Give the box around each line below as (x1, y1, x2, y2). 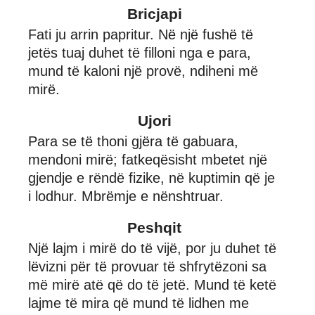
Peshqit (127, 219, 181, 236)
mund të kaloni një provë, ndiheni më (28, 63, 258, 79)
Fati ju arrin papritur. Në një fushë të (28, 26, 253, 42)
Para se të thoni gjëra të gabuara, (28, 133, 238, 149)
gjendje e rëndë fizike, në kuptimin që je (28, 169, 275, 186)
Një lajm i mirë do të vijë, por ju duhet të (28, 240, 276, 256)
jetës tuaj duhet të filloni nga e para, (28, 44, 251, 60)
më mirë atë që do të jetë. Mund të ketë (28, 276, 276, 292)
